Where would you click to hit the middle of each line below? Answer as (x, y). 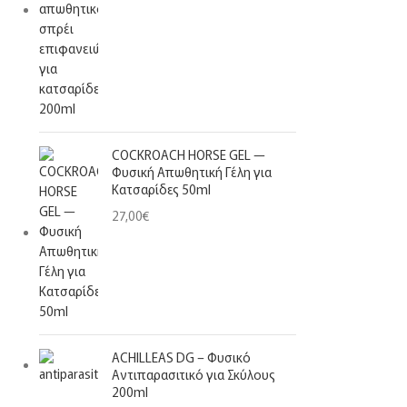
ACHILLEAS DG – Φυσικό (181, 357)
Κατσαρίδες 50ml (161, 189)
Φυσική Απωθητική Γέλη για (191, 172)
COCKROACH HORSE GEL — (188, 154)
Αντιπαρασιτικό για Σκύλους (193, 374)
